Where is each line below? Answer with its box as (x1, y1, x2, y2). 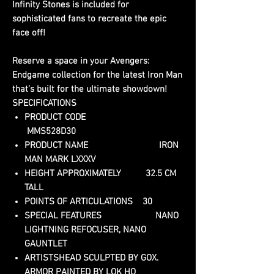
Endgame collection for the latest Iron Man (12, 69, 182, 81)
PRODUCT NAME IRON (24, 139, 179, 151)
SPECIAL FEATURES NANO (24, 210, 179, 221)
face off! (12, 27, 45, 39)
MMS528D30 (24, 125, 76, 137)
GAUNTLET (24, 238, 67, 250)
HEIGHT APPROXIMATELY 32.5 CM (24, 168, 176, 179)
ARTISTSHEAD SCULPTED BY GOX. (24, 252, 158, 264)
